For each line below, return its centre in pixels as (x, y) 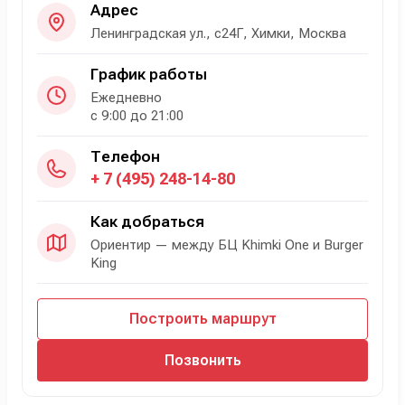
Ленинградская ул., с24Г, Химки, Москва (218, 34)
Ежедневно (126, 98)
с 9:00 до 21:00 (137, 116)
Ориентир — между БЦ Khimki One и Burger (227, 245)
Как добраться (147, 222)
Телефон (125, 157)
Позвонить (202, 361)
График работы (149, 75)
